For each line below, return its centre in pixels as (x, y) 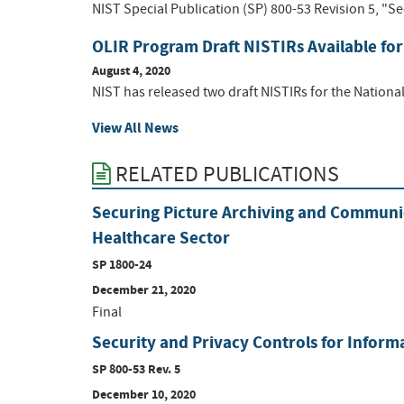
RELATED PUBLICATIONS (225, 175)
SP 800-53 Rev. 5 (136, 368)
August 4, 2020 (131, 71)
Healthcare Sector (161, 237)
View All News (135, 128)
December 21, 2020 (144, 289)
